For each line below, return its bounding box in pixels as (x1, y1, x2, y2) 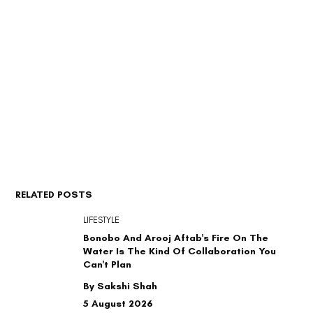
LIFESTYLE (83, 215, 120, 226)
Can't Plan (83, 259, 132, 271)
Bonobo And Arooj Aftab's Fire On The (83, 232, 269, 245)
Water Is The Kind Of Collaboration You (83, 245, 277, 258)
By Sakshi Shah (83, 280, 158, 293)
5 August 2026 (83, 298, 154, 310)
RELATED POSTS (15, 188, 93, 201)
